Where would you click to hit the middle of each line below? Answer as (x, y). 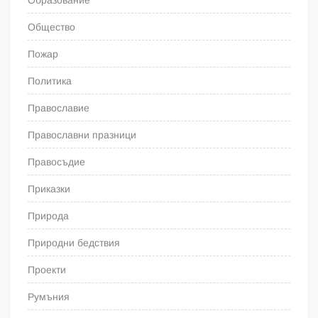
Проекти (47, 270)
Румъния (49, 297)
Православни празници (82, 135)
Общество (52, 27)
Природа (49, 216)
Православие (59, 108)
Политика (50, 81)
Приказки (49, 189)
